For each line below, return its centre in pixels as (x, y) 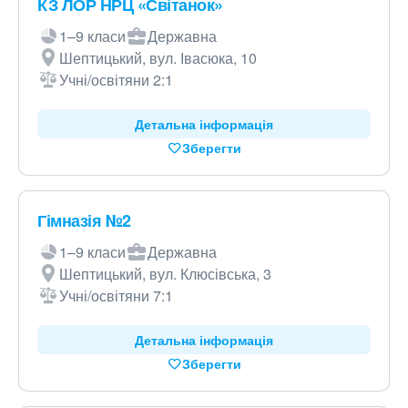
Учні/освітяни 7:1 (116, 296)
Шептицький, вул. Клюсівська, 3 (165, 274)
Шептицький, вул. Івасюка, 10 (158, 58)
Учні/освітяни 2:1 (116, 80)
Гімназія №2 (84, 220)
